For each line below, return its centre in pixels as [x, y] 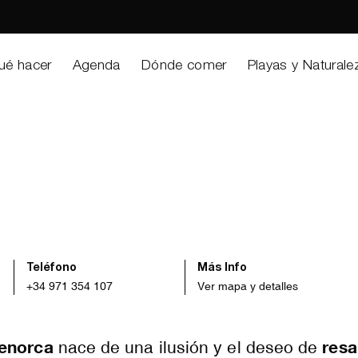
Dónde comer [184, 66]
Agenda [96, 66]
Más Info [223, 268]
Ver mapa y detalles [248, 286]
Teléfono [52, 268]
